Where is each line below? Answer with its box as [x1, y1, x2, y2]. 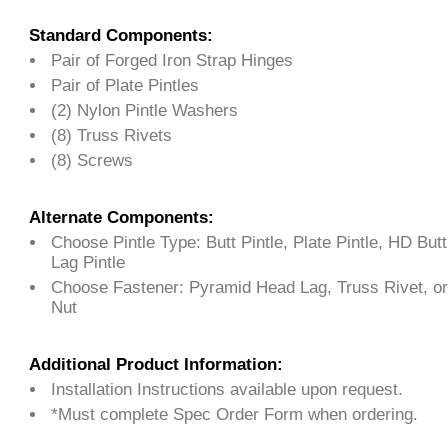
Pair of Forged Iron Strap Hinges [50, 51, 293, 70]
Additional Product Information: [28, 355, 283, 374]
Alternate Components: [28, 208, 214, 227]
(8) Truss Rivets [50, 126, 172, 145]
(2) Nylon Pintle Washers [50, 101, 238, 120]
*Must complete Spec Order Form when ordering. [50, 405, 418, 424]
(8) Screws [50, 151, 133, 170]
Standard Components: [28, 26, 213, 45]
